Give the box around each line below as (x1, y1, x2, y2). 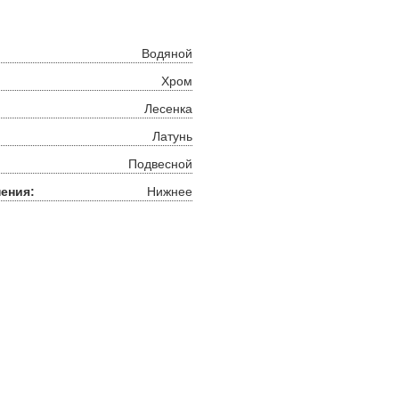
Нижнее (147, 184, 192, 199)
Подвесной (128, 157, 192, 171)
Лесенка (144, 102, 192, 116)
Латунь (152, 129, 192, 143)
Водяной (142, 46, 192, 61)
